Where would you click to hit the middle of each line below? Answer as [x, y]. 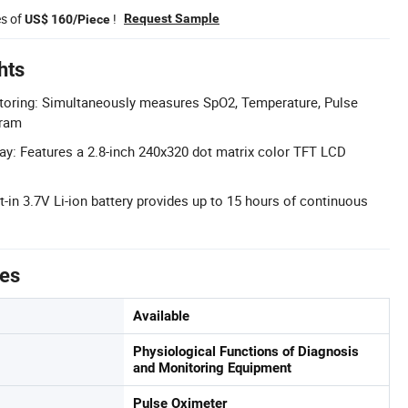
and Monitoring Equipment [212, 368]
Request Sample [172, 18]
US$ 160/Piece [67, 19]
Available [161, 316]
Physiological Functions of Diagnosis [246, 352]
